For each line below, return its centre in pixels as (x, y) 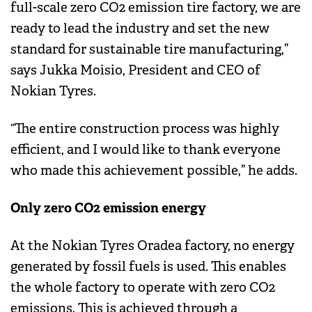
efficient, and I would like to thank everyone (146, 150)
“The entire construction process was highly (145, 129)
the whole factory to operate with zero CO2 (143, 288)
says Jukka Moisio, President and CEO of (135, 71)
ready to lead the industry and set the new (140, 29)
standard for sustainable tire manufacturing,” (149, 50)
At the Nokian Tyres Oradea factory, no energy (153, 246)
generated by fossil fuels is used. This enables (148, 267)
